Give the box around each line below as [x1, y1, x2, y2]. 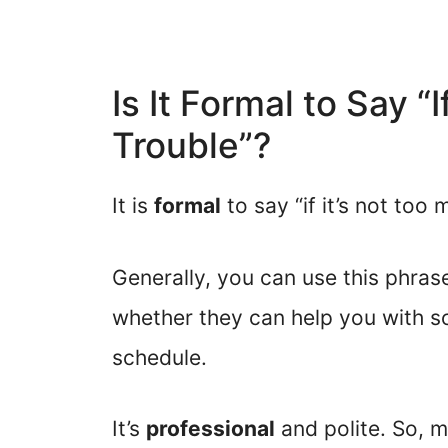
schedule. [112, 344, 207, 370]
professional [146, 416, 275, 442]
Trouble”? [112, 124, 271, 167]
